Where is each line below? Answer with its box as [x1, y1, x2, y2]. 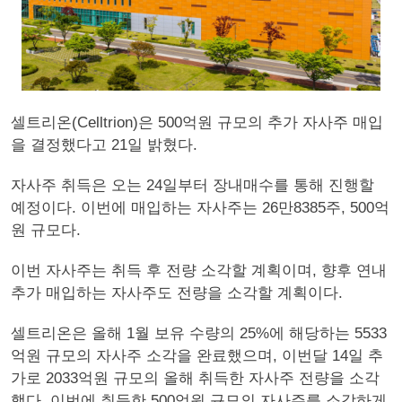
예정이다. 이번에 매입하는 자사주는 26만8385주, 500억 [11, 199, 389, 216]
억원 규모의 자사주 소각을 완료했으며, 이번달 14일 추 [11, 347, 383, 364]
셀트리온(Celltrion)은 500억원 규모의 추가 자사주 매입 [11, 114, 383, 131]
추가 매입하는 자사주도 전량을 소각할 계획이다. [11, 284, 343, 301]
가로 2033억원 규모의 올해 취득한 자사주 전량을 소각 [11, 370, 380, 387]
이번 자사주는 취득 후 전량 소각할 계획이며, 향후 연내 [11, 262, 387, 279]
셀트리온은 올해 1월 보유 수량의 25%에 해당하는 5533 [11, 325, 387, 342]
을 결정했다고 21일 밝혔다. [11, 136, 197, 153]
